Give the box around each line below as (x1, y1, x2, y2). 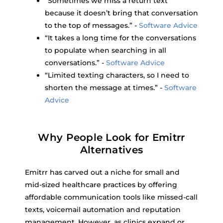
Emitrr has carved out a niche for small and (25, 168, 180, 177)
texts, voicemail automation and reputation (25, 205, 181, 214)
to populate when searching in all (45, 46, 166, 55)
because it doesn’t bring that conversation (45, 8, 198, 17)
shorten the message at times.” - (45, 83, 164, 92)
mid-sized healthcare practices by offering (25, 180, 177, 189)
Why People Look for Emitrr (38, 131, 185, 143)
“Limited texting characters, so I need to (45, 71, 189, 80)
